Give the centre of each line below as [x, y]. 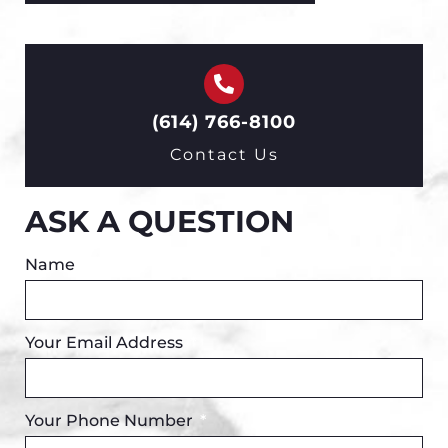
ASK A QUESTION [159, 221]
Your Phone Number [111, 420]
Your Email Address [106, 342]
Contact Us [224, 154]
